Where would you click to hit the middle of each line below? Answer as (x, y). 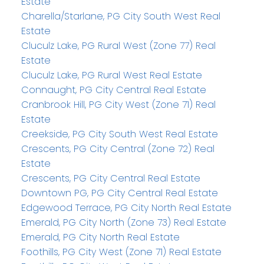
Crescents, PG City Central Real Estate (110, 179)
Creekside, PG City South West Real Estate (119, 134)
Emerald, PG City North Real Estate (100, 237)
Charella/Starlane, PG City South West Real (121, 16)
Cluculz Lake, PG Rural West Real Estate (111, 75)
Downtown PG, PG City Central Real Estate (119, 193)
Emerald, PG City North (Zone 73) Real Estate (123, 223)
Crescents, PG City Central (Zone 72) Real (118, 149)
